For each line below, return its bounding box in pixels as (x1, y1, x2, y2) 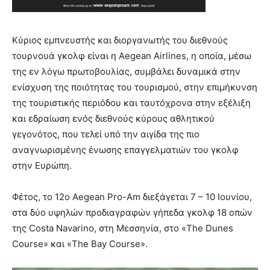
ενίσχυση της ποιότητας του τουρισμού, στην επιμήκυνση (12, 81, 257, 93)
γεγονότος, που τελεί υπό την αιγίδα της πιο (12, 128, 199, 140)
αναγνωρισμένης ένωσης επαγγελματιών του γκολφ (12, 144, 239, 156)
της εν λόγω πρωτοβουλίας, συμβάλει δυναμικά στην (12, 66, 240, 78)
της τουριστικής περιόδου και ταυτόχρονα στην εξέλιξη (12, 97, 251, 109)
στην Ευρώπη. (12, 160, 72, 172)
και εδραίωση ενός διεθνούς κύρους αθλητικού (12, 113, 215, 125)
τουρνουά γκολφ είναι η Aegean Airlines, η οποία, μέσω (12, 50, 251, 62)
